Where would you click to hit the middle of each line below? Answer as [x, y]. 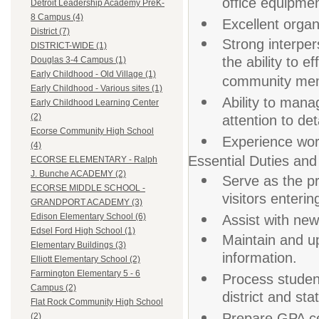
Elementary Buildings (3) [78, 245]
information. [260, 259]
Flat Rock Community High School [97, 302]
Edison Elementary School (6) [88, 217]
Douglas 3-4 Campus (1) [78, 60]
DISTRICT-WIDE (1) [69, 46]
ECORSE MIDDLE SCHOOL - [88, 188]
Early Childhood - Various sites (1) [96, 89]
